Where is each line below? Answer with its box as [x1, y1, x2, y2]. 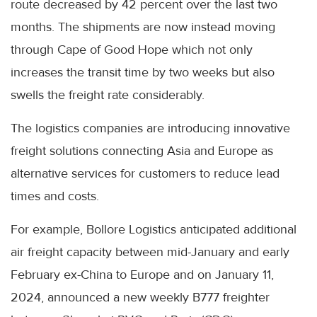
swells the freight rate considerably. [11, 87, 204, 103]
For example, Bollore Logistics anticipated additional [11, 221, 296, 237]
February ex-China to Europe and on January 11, [11, 267, 274, 282]
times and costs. [11, 188, 99, 204]
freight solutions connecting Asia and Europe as [11, 143, 273, 158]
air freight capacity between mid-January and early [11, 244, 289, 260]
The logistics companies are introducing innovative [11, 120, 290, 136]
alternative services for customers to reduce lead [11, 166, 279, 181]
